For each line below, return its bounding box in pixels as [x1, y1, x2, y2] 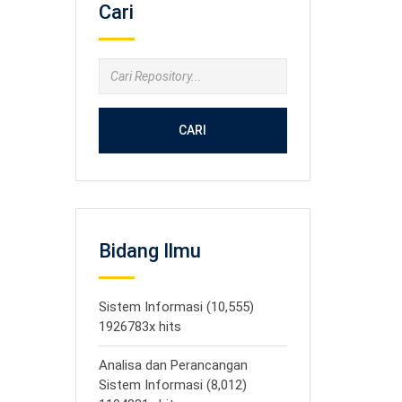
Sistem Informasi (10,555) [98, 299, 254, 315]
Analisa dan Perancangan [98, 357, 248, 373]
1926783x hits [98, 319, 181, 335]
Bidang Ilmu [98, 240, 201, 262]
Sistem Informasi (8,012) [98, 377, 247, 393]
